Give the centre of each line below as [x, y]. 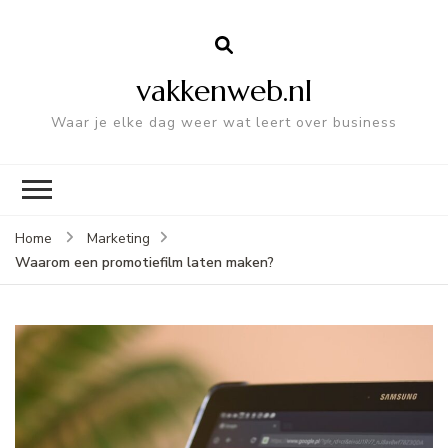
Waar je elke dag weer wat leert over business [224, 122]
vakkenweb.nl [224, 90]
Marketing [118, 238]
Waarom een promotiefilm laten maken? [144, 262]
